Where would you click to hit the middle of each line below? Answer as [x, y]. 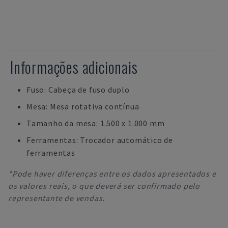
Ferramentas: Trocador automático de [100, 140]
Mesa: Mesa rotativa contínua [83, 106]
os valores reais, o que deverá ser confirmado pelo [104, 186]
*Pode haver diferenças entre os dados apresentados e [112, 174]
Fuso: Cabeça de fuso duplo [78, 90]
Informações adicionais [74, 67]
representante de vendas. [57, 198]
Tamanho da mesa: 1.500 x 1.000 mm [96, 123]
